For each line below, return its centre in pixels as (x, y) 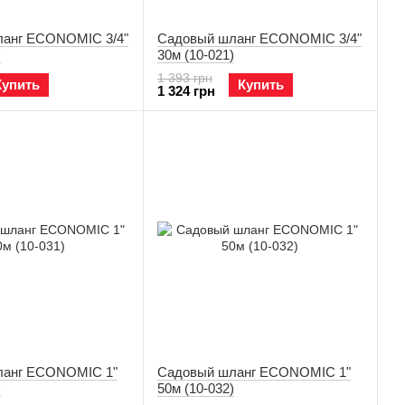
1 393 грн (185, 78)
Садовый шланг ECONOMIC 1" (254, 372)
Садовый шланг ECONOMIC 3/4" (259, 38)
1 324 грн (186, 91)
